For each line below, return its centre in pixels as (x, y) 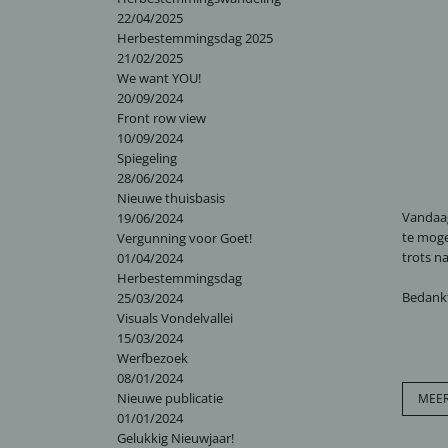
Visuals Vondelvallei (175, 318)
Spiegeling (147, 158)
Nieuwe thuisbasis (171, 198)
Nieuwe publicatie (170, 398)
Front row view (161, 118)
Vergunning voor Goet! (184, 238)
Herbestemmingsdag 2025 (195, 38)
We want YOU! (159, 78)
